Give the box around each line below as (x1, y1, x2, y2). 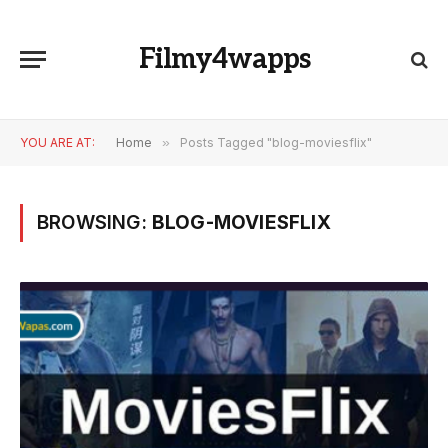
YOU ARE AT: (20, 135, 95, 150)
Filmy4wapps (138, 42, 310, 76)
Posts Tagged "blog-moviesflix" (180, 135, 372, 150)
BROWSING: (37, 211, 152, 234)
